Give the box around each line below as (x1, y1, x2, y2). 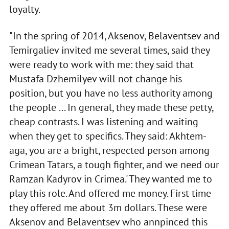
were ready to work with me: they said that (9, 57, 194, 71)
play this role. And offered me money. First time (9, 186, 211, 200)
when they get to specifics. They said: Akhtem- (9, 129, 207, 143)
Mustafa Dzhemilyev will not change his (9, 72, 182, 85)
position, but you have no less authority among (9, 86, 213, 100)
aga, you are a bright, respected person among (9, 143, 210, 157)
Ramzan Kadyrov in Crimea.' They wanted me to (9, 172, 212, 186)
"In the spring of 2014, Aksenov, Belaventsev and (9, 29, 220, 42)
